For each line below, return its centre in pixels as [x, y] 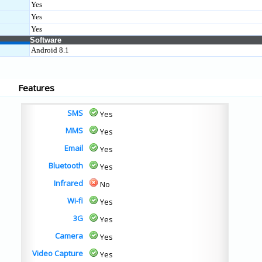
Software [46, 40]
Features [36, 88]
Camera [69, 236]
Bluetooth [66, 166]
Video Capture [58, 253]
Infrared [68, 183]
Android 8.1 [50, 50]
